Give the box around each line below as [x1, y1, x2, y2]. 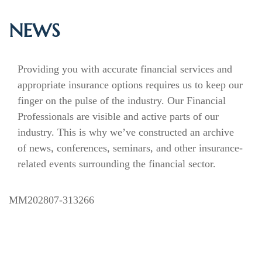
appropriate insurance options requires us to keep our [18, 79, 243, 91]
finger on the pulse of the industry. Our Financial [18, 95, 226, 106]
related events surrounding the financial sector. [18, 158, 216, 170]
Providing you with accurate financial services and [18, 63, 232, 75]
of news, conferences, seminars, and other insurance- [18, 142, 243, 154]
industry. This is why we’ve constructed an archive [18, 126, 234, 138]
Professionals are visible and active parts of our [18, 111, 219, 122]
